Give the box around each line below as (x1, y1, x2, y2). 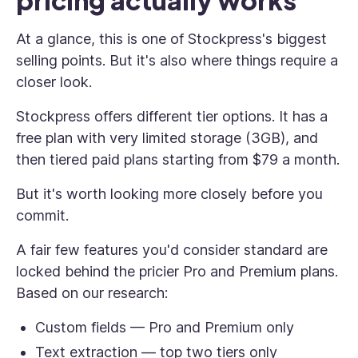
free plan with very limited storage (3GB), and (16, 129, 318, 146)
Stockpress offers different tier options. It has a (16, 108, 328, 125)
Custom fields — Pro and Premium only (35, 319, 294, 336)
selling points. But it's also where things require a (16, 52, 338, 69)
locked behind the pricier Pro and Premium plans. (16, 263, 338, 280)
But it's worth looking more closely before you (16, 185, 323, 202)
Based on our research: (16, 284, 168, 301)
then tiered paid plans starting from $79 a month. (16, 151, 340, 168)
